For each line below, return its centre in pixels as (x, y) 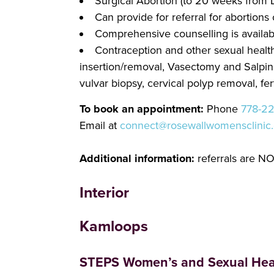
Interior (104, 193)
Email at (100, 126)
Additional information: (137, 159)
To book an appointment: (142, 109)
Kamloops (114, 227)
